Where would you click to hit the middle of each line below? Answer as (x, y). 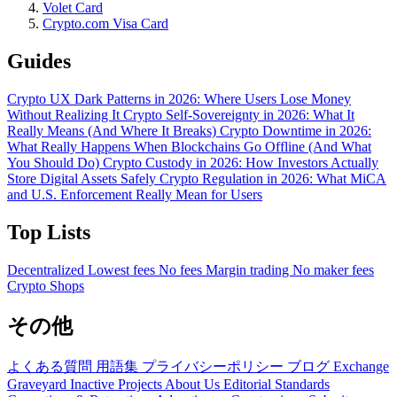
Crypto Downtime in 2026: (296, 131)
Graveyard (39, 384)
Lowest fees (123, 270)
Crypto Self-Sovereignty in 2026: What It (239, 115)
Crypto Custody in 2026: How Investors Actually (241, 163)
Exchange (361, 366)
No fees (182, 270)
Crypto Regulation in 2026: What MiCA (273, 179)
